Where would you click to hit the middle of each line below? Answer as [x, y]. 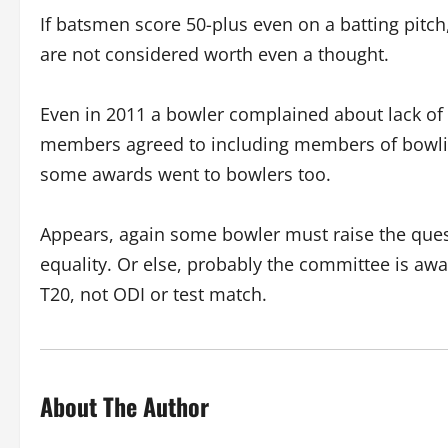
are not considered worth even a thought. [214, 54]
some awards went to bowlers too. [185, 174]
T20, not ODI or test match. [153, 294]
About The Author [124, 406]
